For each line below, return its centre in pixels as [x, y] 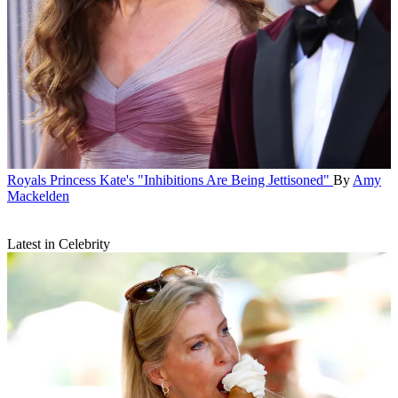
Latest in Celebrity [59, 243]
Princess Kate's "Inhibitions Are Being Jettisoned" [190, 179]
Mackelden [38, 195]
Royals [27, 179]
